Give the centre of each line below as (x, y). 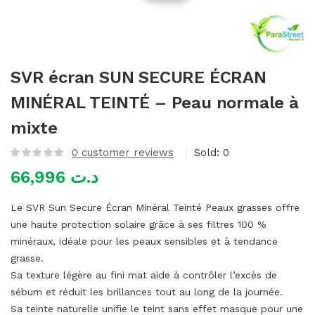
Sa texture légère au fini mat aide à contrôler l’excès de (144, 275)
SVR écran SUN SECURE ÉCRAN (139, 77)
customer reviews (126, 153)
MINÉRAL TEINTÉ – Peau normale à (155, 103)
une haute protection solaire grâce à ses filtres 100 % (139, 224)
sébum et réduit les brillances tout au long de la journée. (147, 292)
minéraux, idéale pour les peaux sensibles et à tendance (144, 241)
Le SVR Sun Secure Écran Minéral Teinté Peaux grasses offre (155, 207)
